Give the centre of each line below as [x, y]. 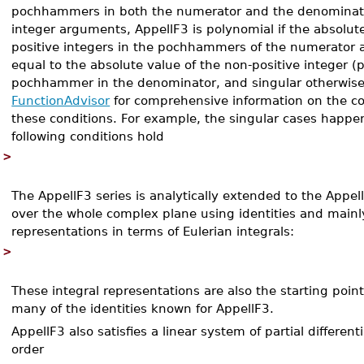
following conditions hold [88, 136]
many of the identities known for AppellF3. [143, 308]
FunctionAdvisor [61, 100]
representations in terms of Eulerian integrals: [153, 231]
